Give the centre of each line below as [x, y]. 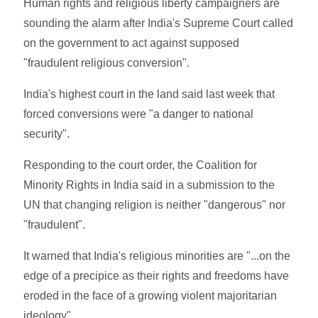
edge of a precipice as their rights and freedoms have [157, 275]
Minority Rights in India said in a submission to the [149, 185]
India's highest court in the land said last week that [149, 94]
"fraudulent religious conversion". [107, 62]
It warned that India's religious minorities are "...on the [157, 256]
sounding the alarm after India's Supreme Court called [159, 23]
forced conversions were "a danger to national [139, 114]
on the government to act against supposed [132, 43]
